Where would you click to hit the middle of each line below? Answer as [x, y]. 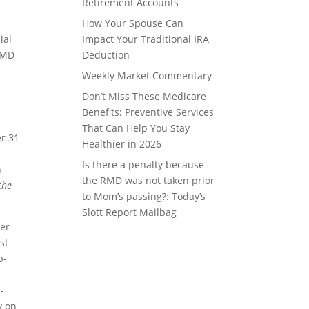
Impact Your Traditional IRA [146, 39]
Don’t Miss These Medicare [144, 96]
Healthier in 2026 [122, 143]
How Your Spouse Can [133, 23]
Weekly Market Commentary [147, 75]
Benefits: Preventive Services [148, 112]
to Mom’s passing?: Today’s [144, 196]
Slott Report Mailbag [130, 212]
